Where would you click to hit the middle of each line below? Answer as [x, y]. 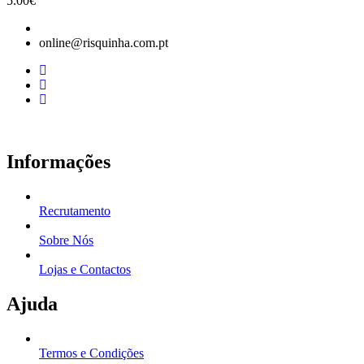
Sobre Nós [66, 240]
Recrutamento [75, 210]
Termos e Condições [91, 353]
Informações [58, 162]
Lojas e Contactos [85, 269]
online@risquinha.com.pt [104, 43]
